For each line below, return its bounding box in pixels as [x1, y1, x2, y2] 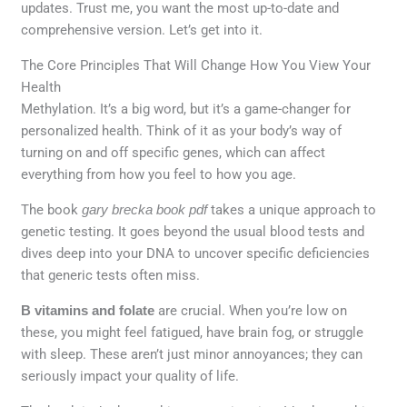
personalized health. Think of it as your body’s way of [21, 122, 342, 139]
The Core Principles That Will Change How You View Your [21, 56, 372, 74]
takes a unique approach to [207, 201, 377, 218]
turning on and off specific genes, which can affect [21, 144, 326, 161]
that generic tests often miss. [21, 266, 201, 283]
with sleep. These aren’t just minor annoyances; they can [21, 345, 363, 362]
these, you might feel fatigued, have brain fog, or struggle [21, 323, 364, 341]
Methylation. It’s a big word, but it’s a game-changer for [21, 100, 352, 117]
